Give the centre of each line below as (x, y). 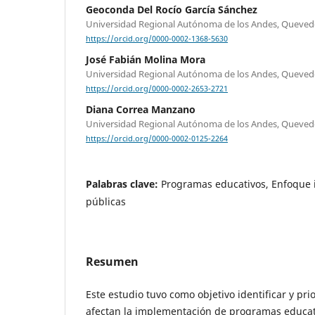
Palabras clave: (123, 184)
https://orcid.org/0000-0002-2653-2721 (157, 89)
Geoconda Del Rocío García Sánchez (172, 9)
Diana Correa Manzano (141, 110)
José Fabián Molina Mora (146, 60)
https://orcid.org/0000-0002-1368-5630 (157, 39)
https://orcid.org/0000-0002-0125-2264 (157, 139)
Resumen (112, 262)
